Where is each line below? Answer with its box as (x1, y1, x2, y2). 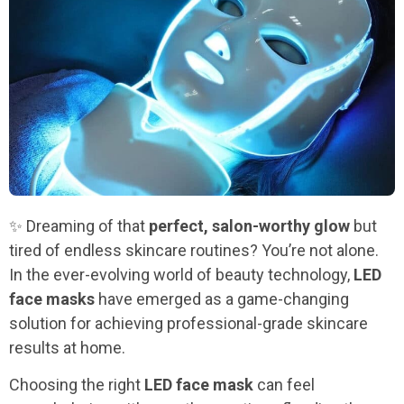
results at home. (9, 337, 125, 357)
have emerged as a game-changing (95, 289, 349, 308)
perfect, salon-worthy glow (149, 216, 350, 235)
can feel (253, 375, 315, 395)
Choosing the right (9, 375, 144, 395)
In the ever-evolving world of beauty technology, (9, 264, 353, 284)
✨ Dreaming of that (9, 216, 149, 235)
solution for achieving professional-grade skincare (9, 313, 368, 333)
